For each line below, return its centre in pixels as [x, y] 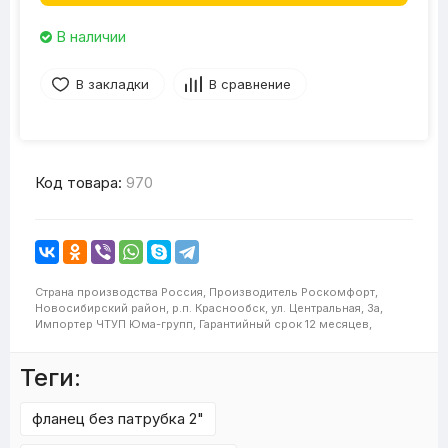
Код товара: [78, 182]
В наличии [89, 36]
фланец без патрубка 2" [118, 418]
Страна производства [96, 292]
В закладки [112, 84]
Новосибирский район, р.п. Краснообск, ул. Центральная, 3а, [209, 308]
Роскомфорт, [339, 292]
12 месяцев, [338, 324]
